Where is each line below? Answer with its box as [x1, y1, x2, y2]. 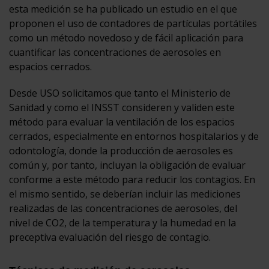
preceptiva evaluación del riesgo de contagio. [9, 230, 211, 244]
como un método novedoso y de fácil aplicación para [9, 31, 243, 44]
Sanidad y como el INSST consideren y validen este [9, 100, 235, 114]
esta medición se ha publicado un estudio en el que [9, 2, 237, 16]
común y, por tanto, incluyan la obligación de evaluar [9, 158, 246, 172]
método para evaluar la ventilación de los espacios [9, 115, 235, 128]
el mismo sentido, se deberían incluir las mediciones [9, 187, 241, 201]
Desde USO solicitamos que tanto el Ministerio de [9, 86, 231, 100]
